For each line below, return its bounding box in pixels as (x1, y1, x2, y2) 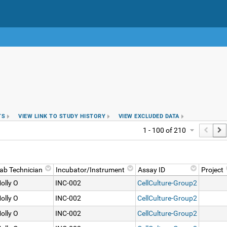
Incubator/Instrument (56, 166, 125, 174)
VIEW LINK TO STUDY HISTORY (18, 112, 106, 120)
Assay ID (138, 166, 165, 174)
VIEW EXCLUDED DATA (118, 112, 179, 120)
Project (201, 166, 223, 174)
